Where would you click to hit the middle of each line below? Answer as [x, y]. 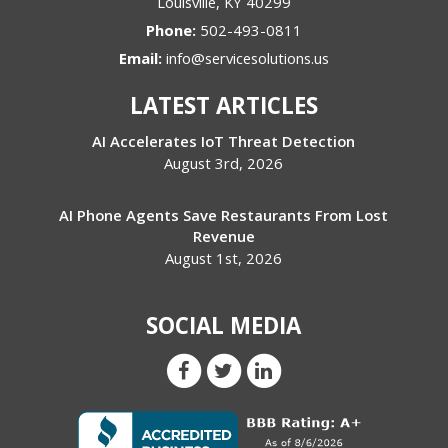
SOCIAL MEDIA [224, 326]
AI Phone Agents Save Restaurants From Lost [224, 215]
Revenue [223, 236]
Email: [142, 58]
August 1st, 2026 [224, 258]
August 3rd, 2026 [224, 163]
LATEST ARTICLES [223, 106]
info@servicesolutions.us [247, 58]
